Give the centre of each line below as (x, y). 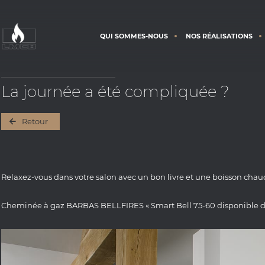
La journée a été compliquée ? (115, 92)
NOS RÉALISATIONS (219, 36)
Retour (35, 121)
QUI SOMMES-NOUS (134, 36)
